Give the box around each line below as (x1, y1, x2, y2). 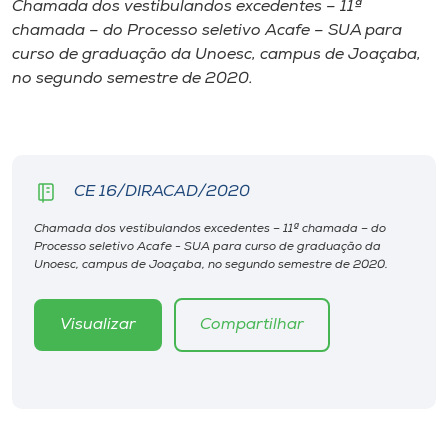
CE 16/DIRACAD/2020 (74, 183, 250, 200)
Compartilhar (200, 317, 304, 334)
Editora (12, 331, 77, 350)
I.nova (12, 36, 65, 55)
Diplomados (12, 95, 116, 114)
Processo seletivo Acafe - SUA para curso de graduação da (34, 241, 381, 254)
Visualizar (60, 317, 136, 334)
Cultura (12, 154, 78, 173)
